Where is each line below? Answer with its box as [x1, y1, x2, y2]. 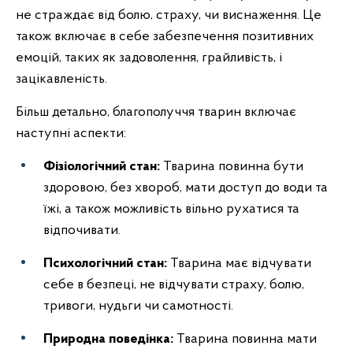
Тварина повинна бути [163, 159, 303, 174]
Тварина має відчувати [170, 256, 311, 271]
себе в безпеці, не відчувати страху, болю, [43, 277, 304, 292]
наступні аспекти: [16, 126, 126, 141]
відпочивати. [43, 223, 121, 238]
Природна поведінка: [43, 332, 176, 347]
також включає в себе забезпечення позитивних [16, 29, 314, 44]
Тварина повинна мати [176, 332, 317, 347]
